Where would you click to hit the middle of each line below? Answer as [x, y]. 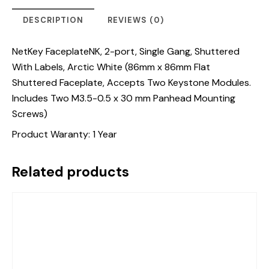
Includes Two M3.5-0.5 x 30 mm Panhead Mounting [124, 98]
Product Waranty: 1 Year [65, 134]
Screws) [30, 114]
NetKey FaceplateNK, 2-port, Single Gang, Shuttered [126, 52]
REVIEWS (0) [136, 20]
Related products [70, 171]
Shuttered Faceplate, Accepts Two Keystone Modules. [131, 83]
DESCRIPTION [53, 20]
